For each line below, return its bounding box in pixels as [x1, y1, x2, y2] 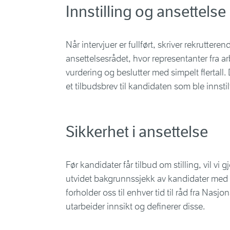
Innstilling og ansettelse [66, 2, 226, 21]
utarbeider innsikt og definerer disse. [66, 201, 205, 212]
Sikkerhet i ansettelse [66, 122, 208, 141]
